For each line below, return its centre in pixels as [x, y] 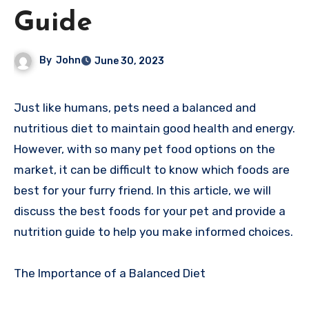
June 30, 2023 [130, 61]
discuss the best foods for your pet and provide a [150, 211]
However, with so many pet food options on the [144, 149]
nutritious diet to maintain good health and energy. [154, 129]
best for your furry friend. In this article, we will [142, 191]
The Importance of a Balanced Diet [110, 273]
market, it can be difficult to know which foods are [152, 170]
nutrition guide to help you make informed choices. [153, 232]
